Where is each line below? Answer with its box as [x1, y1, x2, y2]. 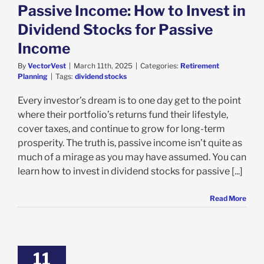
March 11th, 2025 [74, 61, 133, 71]
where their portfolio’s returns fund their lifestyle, [18, 109, 228, 121]
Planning [18, 72, 48, 81]
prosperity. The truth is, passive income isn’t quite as [18, 137, 242, 149]
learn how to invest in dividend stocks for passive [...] [18, 166, 243, 177]
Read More [210, 194, 246, 203]
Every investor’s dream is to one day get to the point [18, 95, 241, 107]
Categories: [140, 61, 180, 71]
